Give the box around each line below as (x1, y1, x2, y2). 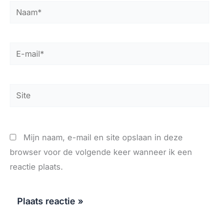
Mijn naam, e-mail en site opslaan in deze (23, 132, 183, 143)
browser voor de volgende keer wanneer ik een (10, 147, 192, 157)
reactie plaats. (10, 162, 63, 172)
